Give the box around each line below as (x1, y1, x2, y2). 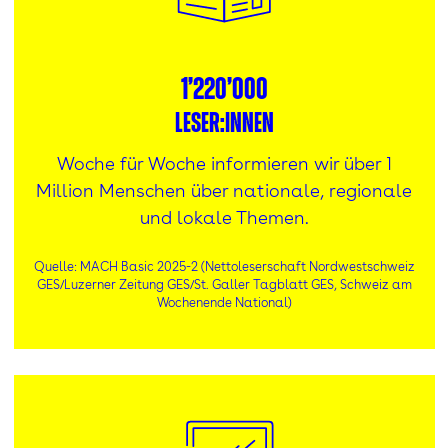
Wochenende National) (156, 295, 292, 311)
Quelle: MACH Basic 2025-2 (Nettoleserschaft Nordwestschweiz (33, 259, 415, 275)
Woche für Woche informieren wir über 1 (56, 153, 392, 175)
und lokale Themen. (139, 207, 309, 229)
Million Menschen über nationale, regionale (36, 180, 412, 202)
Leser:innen (174, 110, 274, 139)
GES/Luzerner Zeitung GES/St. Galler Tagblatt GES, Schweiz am (36, 277, 412, 293)
